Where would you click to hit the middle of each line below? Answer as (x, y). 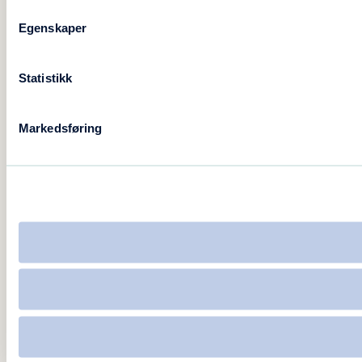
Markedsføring (61, 127)
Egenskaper (53, 27)
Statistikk (45, 77)
